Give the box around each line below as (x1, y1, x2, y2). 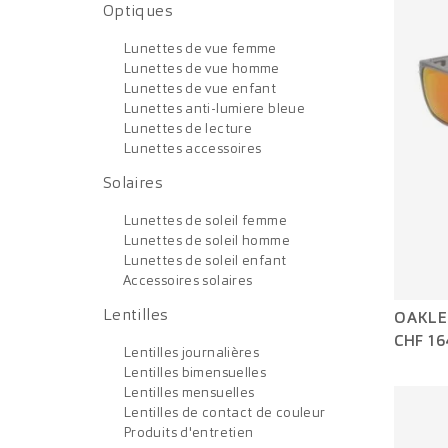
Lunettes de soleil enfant (123, 251, 287, 269)
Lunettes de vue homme (123, 59, 280, 77)
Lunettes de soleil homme (123, 231, 290, 249)
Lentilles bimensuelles (123, 363, 267, 381)
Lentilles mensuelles (123, 383, 255, 401)
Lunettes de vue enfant (123, 79, 277, 97)
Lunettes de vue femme (123, 39, 277, 57)
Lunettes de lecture (123, 119, 253, 137)
